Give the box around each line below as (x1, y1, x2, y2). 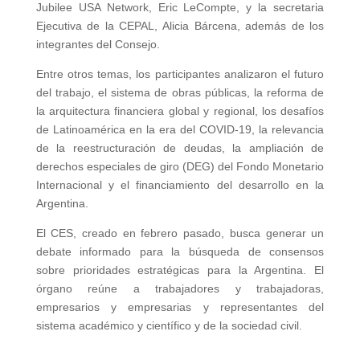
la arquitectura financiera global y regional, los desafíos (35, 104, 325, 117)
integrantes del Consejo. (35, 38, 160, 51)
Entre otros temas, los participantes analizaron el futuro (35, 67, 325, 80)
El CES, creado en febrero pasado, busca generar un (35, 227, 325, 239)
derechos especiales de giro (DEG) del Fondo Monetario (35, 160, 325, 173)
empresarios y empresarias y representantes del (35, 301, 325, 313)
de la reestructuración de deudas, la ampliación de (35, 141, 325, 154)
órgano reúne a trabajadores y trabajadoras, (35, 282, 325, 295)
